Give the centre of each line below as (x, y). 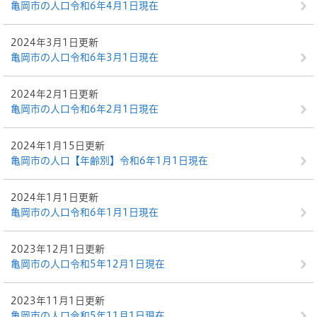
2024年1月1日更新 (54, 197)
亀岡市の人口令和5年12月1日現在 (88, 264)
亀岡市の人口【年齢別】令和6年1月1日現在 (109, 161)
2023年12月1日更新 (58, 249)
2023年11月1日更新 (58, 301)
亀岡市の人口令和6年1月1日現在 (85, 212)
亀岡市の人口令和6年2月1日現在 (85, 109)
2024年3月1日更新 (54, 42)
